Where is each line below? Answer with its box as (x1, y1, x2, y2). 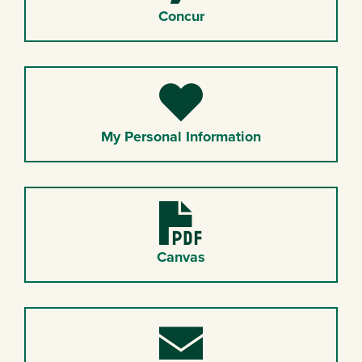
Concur (158, 5, 204, 27)
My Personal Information (101, 125, 261, 147)
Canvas (157, 246, 205, 267)
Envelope (179, 320, 239, 342)
